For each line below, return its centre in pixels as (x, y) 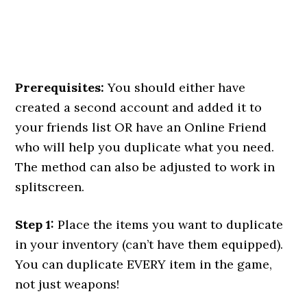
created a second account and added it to (139, 107)
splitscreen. (50, 187)
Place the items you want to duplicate (169, 224)
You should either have (175, 87)
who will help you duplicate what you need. (145, 147)
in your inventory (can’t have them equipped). (149, 244)
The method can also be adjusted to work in (145, 167)
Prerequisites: (60, 87)
